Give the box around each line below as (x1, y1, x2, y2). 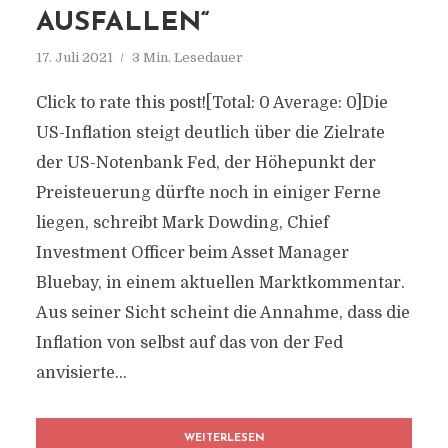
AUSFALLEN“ (35, 10, 210, 37)
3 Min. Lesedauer (131, 50, 243, 65)
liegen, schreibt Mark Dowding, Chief (35, 214, 329, 232)
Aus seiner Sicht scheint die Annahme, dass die (35, 304, 410, 322)
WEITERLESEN (183, 433, 265, 444)
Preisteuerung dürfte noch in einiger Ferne (35, 184, 381, 202)
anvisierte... (35, 364, 127, 382)
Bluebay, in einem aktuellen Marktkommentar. (35, 274, 405, 292)
